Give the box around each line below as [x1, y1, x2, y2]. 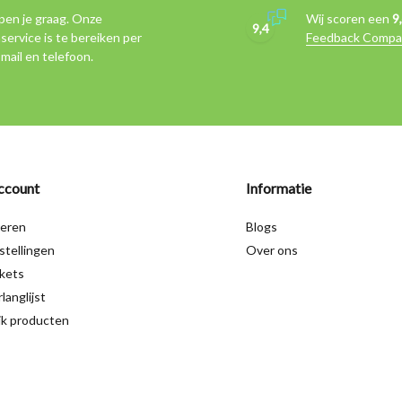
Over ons [246, 242, 298, 258]
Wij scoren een [306, 11, 392, 27]
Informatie [246, 179, 311, 197]
